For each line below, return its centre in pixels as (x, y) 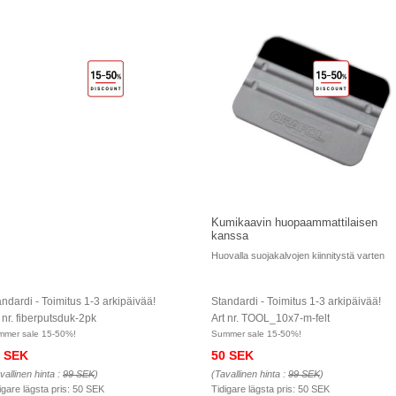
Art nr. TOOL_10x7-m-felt (270, 318)
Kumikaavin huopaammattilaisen (294, 222)
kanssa (230, 236)
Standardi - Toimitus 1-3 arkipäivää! (296, 301)
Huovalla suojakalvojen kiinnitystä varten (298, 255)
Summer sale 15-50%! (256, 334)
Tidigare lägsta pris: (255, 389)
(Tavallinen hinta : (250, 374)
